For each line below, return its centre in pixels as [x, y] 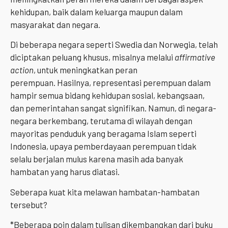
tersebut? [29, 204]
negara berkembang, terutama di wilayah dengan [101, 121]
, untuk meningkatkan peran [85, 70]
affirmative [195, 57]
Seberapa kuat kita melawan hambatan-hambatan [105, 192]
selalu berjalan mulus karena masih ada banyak [97, 159]
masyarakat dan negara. [55, 24]
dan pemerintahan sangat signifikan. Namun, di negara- [113, 108]
